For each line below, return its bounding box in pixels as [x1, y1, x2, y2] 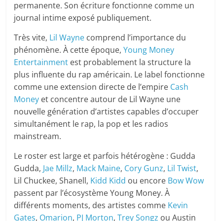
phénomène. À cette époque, [14, 44, 124, 56]
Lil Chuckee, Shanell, [14, 175, 91, 186]
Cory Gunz [124, 163, 164, 174]
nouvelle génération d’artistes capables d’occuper [14, 106, 199, 117]
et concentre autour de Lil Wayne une [39, 94, 181, 105]
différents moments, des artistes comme [14, 200, 168, 211]
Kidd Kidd [90, 175, 126, 186]
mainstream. [14, 131, 62, 142]
